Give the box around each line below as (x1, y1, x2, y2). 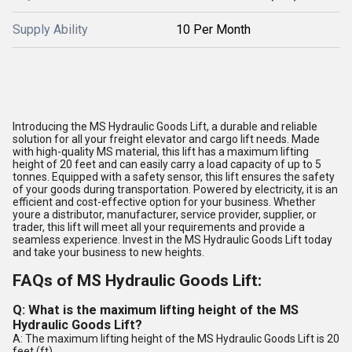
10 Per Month (176, 22, 251, 37)
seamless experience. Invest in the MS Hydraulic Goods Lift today (13, 233, 332, 246)
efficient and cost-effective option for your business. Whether (13, 196, 316, 208)
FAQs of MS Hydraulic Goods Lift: (13, 271, 262, 290)
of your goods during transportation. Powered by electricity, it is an (13, 183, 338, 196)
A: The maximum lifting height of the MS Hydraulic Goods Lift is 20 (13, 332, 339, 345)
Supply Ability (13, 22, 88, 37)
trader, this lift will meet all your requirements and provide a (13, 221, 305, 233)
